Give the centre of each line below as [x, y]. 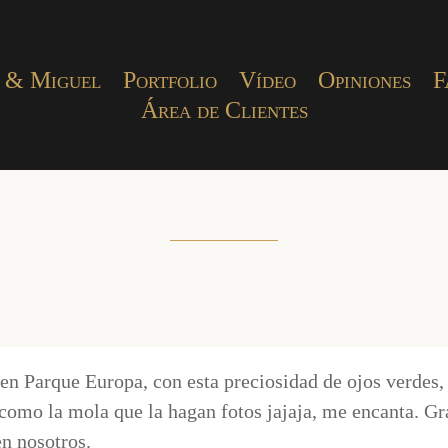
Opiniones [364, 79]
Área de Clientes [224, 109]
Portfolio [169, 79]
